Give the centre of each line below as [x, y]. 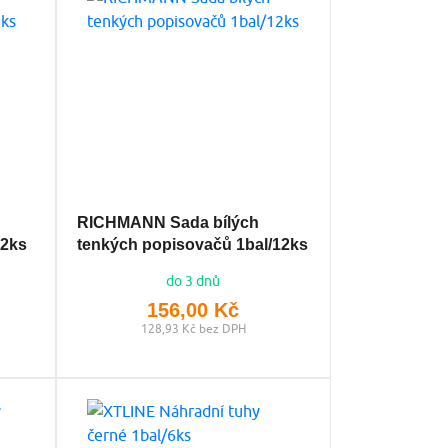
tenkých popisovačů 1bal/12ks [192, 244]
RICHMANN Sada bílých [167, 222]
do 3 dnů [193, 280]
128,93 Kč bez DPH [193, 328]
